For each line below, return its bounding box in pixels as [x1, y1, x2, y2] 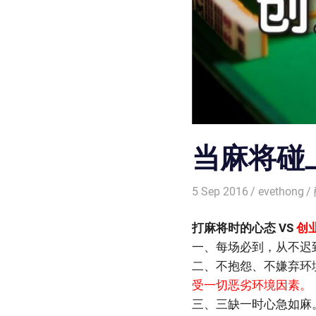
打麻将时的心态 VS [192, 220, 296, 235]
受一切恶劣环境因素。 [192, 277, 312, 292]
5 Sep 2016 [192, 185, 248, 199]
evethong [258, 185, 305, 199]
